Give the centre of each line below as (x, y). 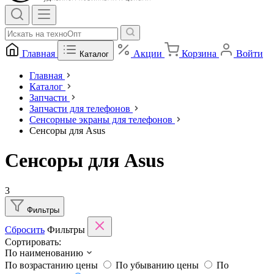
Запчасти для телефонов (80, 109)
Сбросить (25, 229)
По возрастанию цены (53, 265)
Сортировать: (33, 242)
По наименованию (44, 253)
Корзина (199, 54)
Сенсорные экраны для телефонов (101, 120)
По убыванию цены (158, 265)
